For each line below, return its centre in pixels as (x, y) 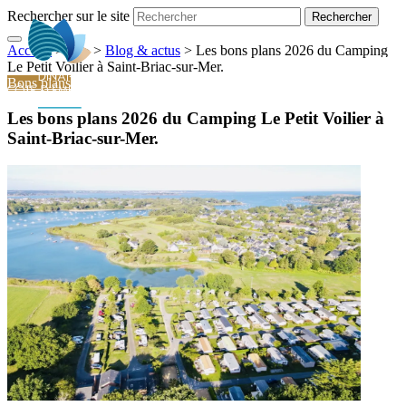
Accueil (29, 50)
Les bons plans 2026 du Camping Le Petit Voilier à (196, 118)
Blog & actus (143, 50)
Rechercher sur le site (68, 16)
